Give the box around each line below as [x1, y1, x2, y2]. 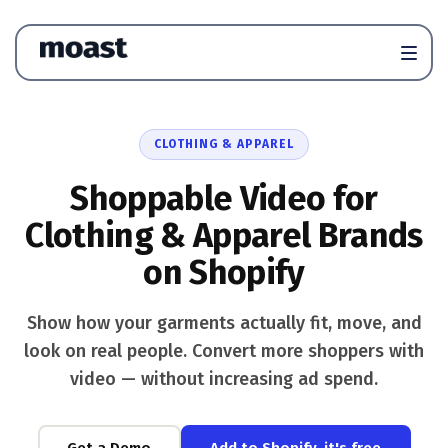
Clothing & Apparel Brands [25, 215, 423, 256]
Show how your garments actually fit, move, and [26, 312, 422, 334]
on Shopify [143, 252, 305, 293]
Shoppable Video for [70, 178, 378, 219]
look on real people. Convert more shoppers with [24, 340, 424, 362]
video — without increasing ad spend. [70, 368, 378, 390]
